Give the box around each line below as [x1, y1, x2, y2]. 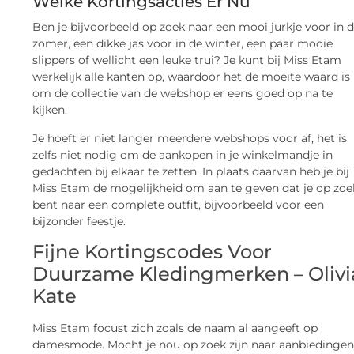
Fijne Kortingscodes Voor [32, 240, 273, 264]
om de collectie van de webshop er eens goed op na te [32, 86, 333, 101]
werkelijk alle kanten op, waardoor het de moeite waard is [32, 70, 351, 85]
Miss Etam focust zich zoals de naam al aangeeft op [32, 321, 318, 336]
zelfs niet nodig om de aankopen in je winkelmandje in [32, 147, 333, 162]
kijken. [32, 103, 68, 118]
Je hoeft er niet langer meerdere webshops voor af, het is [32, 130, 348, 145]
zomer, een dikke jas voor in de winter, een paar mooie [32, 36, 333, 51]
